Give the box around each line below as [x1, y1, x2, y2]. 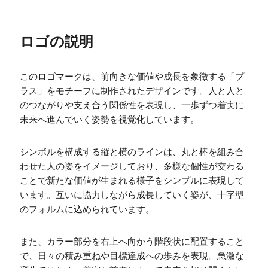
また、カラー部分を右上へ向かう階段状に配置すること [20, 236, 244, 247]
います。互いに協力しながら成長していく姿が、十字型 [20, 190, 244, 200]
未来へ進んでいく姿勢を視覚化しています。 [20, 114, 199, 125]
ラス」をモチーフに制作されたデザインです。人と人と [20, 86, 244, 96]
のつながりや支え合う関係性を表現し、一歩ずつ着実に [20, 100, 244, 111]
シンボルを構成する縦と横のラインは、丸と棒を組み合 [20, 147, 244, 157]
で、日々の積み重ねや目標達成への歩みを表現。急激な [20, 251, 244, 261]
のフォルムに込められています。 [20, 204, 154, 215]
